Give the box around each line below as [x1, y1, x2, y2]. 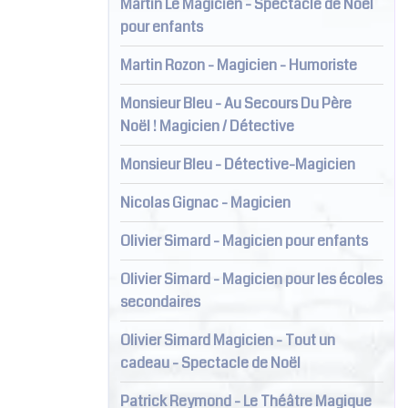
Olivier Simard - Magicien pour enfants [119, 229, 368, 251]
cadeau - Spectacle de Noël [119, 352, 301, 373]
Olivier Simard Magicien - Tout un [119, 329, 335, 351]
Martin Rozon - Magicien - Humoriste [119, 54, 357, 76]
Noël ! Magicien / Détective [119, 115, 294, 137]
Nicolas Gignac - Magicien [119, 191, 291, 213]
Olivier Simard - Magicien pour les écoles [119, 268, 382, 290]
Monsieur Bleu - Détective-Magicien [119, 153, 355, 175]
